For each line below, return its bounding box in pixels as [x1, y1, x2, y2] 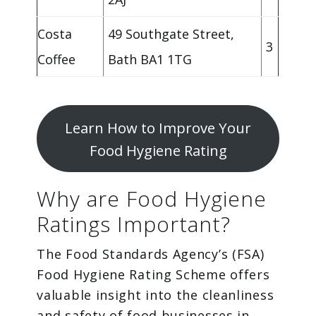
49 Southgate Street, [108, 25, 235, 43]
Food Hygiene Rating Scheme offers [37, 266, 270, 284]
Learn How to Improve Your [65, 117, 251, 138]
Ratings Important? [37, 209, 231, 239]
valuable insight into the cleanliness [37, 286, 274, 304]
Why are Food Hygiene [37, 184, 267, 214]
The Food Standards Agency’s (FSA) [37, 245, 265, 263]
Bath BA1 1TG [108, 51, 193, 68]
